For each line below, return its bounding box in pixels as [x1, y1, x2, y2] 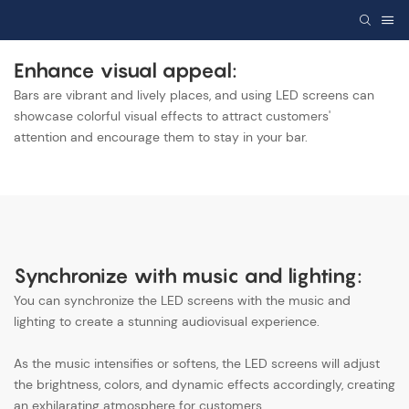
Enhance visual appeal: [14, 58, 236, 83]
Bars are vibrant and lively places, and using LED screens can [14, 86, 374, 103]
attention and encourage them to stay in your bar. [14, 128, 308, 145]
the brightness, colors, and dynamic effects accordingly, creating [14, 375, 395, 393]
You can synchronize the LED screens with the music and [14, 291, 351, 309]
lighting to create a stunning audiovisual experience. [14, 312, 320, 330]
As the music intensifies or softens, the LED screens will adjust [14, 354, 380, 372]
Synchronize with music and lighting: [14, 264, 366, 288]
